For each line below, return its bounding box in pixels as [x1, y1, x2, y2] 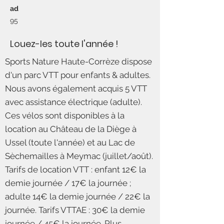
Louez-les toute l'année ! [10, 37, 118, 50]
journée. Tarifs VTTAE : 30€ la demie [5, 205, 145, 215]
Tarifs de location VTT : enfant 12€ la [5, 164, 146, 174]
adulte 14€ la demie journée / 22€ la [5, 191, 150, 201]
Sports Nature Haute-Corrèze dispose [5, 56, 152, 66]
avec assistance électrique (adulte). [5, 97, 142, 107]
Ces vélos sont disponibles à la [5, 110, 124, 120]
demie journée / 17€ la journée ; [5, 178, 131, 188]
